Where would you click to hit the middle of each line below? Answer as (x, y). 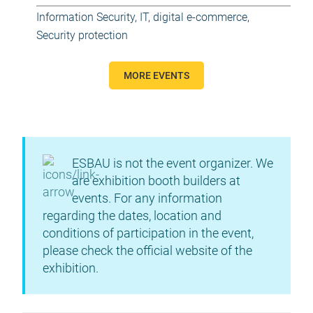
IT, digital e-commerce (194, 17)
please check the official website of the (147, 250)
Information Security (86, 17)
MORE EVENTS (156, 75)
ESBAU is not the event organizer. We (173, 163)
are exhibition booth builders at (156, 181)
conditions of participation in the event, (148, 233)
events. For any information (147, 198)
